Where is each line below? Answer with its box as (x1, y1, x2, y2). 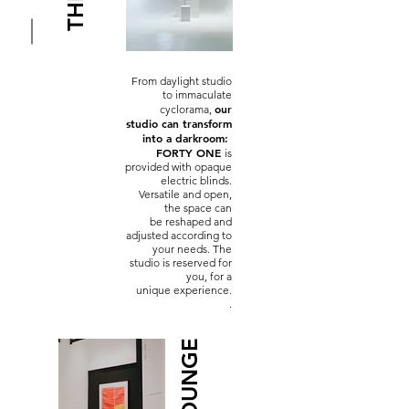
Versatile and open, (139, 187, 232, 201)
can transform (158, 116, 232, 131)
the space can (164, 201, 232, 215)
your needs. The (152, 242, 232, 256)
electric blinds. (161, 173, 232, 187)
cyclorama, (160, 102, 215, 116)
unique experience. (136, 283, 232, 297)
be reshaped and (150, 215, 232, 228)
